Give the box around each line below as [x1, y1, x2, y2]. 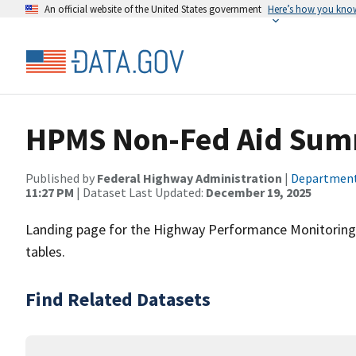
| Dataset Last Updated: [74, 184, 206, 200]
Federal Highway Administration [97, 170, 282, 186]
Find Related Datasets [25, 287, 211, 311]
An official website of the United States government [44, 2, 261, 15]
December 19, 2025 [206, 184, 311, 200]
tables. [25, 242, 65, 261]
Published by [25, 170, 97, 186]
